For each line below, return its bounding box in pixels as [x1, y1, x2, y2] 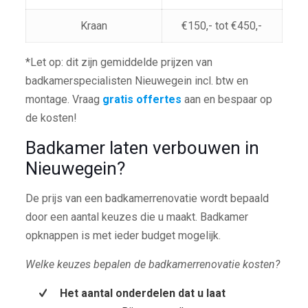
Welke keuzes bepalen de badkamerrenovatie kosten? [25, 257, 280, 271]
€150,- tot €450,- [181, 19, 263, 32]
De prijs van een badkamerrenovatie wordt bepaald [25, 191, 269, 205]
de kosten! [25, 111, 77, 124]
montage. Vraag [25, 92, 102, 106]
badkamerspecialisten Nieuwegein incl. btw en [25, 74, 248, 87]
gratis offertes [102, 92, 181, 106]
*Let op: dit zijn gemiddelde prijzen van [25, 55, 212, 69]
